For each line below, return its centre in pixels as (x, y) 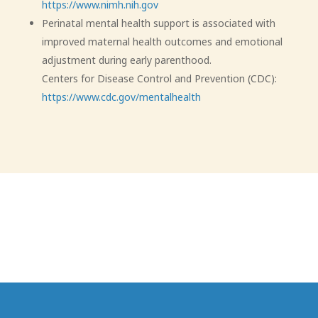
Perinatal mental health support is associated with (158, 23)
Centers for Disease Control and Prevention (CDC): (159, 78)
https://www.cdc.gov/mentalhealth (121, 97)
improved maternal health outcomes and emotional (162, 41)
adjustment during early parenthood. (126, 60)
